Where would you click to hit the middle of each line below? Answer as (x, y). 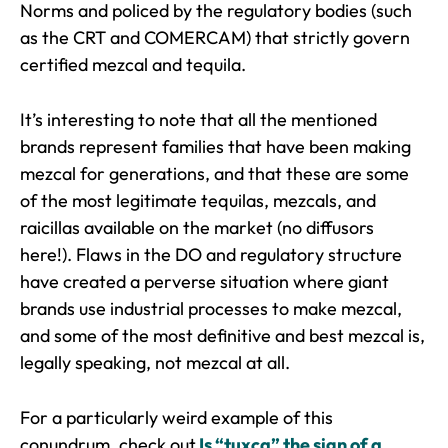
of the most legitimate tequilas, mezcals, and (198, 200)
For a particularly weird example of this (176, 417)
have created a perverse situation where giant (204, 281)
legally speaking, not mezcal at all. (157, 362)
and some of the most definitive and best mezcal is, (222, 335)
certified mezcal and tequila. (135, 64)
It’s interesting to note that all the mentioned (198, 119)
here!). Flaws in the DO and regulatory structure (211, 254)
